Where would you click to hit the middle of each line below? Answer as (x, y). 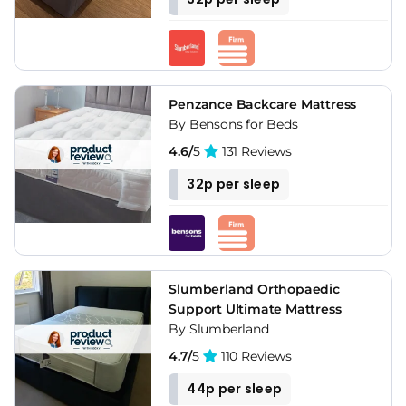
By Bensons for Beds (233, 124)
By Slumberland (219, 329)
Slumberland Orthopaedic (254, 289)
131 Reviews (255, 151)
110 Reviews (255, 356)
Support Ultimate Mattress (255, 309)
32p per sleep (234, 184)
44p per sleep (235, 388)
